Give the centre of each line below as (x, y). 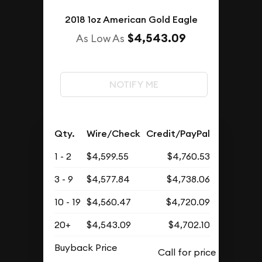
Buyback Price (86, 247)
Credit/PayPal (178, 133)
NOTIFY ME (134, 84)
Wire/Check (114, 133)
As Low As (100, 38)
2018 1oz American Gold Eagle (131, 19)
